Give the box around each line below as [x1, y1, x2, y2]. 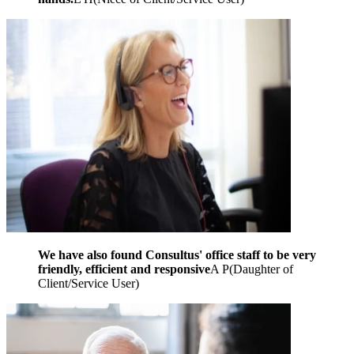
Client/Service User [38, 276, 135, 290]
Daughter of [233, 262, 293, 276]
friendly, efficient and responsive [38, 262, 210, 276]
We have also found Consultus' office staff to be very [38, 247, 316, 262]
